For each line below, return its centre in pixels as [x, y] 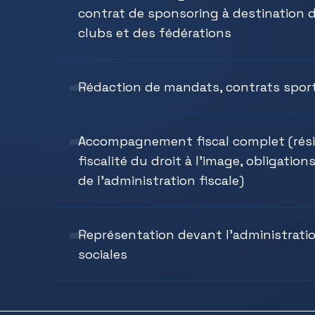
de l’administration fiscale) [161, 180]
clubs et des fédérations [155, 32]
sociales [103, 254]
